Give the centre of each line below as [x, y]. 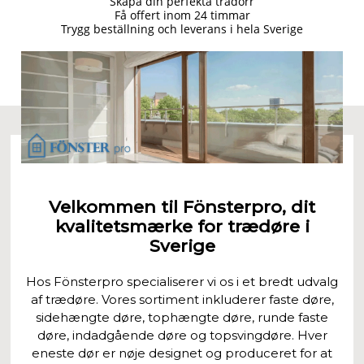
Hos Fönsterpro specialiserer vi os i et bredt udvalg [182, 281]
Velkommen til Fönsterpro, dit [182, 206]
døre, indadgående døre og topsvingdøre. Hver [182, 335]
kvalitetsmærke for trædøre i [182, 226]
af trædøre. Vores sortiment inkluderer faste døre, [182, 299]
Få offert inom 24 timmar [182, 15]
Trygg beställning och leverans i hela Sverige [182, 28]
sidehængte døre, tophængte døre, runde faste [182, 317]
